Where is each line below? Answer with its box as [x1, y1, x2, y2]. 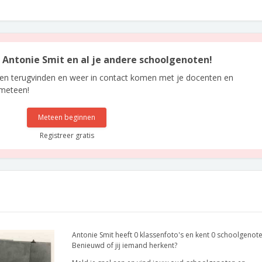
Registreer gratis [39, 130, 94, 140]
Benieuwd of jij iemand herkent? [72, 240, 177, 250]
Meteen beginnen [38, 112, 96, 122]
